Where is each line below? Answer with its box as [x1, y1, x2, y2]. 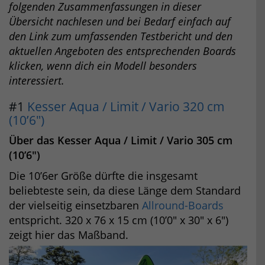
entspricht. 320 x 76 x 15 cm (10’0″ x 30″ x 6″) [9, 212, 228, 227]
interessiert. [9, 73, 64, 88]
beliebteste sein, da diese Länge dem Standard [9, 183, 241, 198]
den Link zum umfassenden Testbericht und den [9, 28, 232, 43]
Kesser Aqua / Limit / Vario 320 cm [27, 98, 225, 115]
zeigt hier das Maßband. [9, 227, 128, 242]
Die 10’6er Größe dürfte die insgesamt [9, 168, 198, 183]
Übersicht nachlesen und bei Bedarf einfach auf [9, 14, 231, 28]
